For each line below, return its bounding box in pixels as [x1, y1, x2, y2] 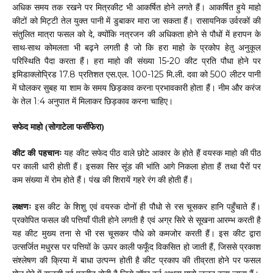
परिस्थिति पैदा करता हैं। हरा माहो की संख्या [12, 54, 158, 66]
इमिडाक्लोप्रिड [12, 68, 60, 80]
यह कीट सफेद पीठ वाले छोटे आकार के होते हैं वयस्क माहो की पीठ [61, 146, 261, 158]
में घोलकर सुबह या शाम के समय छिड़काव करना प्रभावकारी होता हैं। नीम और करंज [12, 81, 261, 93]
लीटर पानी [229, 68, 261, 80]
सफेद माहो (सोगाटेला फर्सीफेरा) [12, 122, 104, 132]
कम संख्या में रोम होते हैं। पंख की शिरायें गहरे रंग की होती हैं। [12, 173, 193, 185]
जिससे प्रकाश [218, 240, 261, 252]
